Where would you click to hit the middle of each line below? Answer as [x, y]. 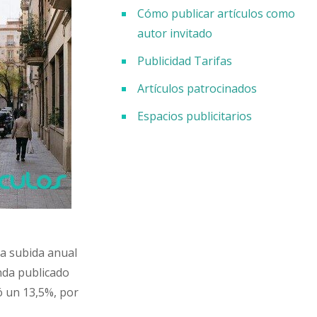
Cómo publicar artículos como [216, 13]
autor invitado [174, 33]
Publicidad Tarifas [184, 61]
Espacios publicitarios [194, 116]
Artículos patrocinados [197, 88]
